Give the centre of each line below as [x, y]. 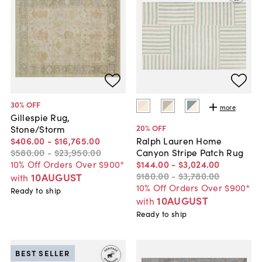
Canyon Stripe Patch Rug [190, 152]
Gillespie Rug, [40, 117]
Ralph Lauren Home [179, 140]
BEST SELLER [43, 253]
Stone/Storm [38, 128]
